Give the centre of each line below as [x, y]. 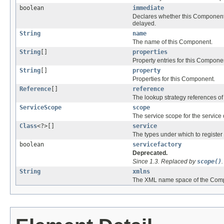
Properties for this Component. [174, 79]
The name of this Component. [172, 42]
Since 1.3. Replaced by [165, 162]
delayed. [144, 24]
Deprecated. [150, 153]
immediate [148, 8]
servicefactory [157, 145]
